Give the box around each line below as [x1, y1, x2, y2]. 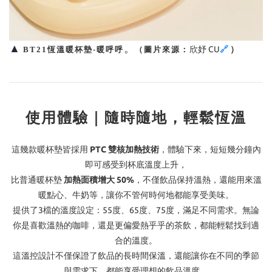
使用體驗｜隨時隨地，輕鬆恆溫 [25, 109, 246, 126]
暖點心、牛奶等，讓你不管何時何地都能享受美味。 [38, 190, 234, 200]
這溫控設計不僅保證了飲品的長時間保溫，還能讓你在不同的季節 [13, 251, 259, 261]
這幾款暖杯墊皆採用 [11, 144, 90, 155]
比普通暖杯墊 [10, 175, 64, 185]
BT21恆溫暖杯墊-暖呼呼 [23, 45, 124, 55]
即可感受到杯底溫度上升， [85, 160, 187, 170]
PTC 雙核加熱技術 [89, 144, 159, 155]
